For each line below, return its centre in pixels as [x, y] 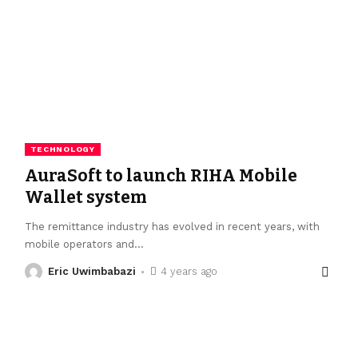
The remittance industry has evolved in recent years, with [172, 227]
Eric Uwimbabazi [91, 272]
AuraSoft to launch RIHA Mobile [161, 176]
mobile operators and [79, 245]
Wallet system [86, 198]
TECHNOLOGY [62, 149]
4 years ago [189, 272]
